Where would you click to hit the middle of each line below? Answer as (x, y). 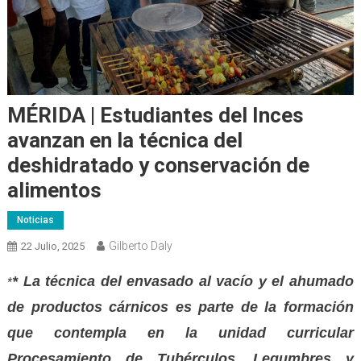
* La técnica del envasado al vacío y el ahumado (183, 281)
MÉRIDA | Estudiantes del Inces (155, 115)
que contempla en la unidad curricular (180, 332)
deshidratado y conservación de (158, 165)
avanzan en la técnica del (124, 140)
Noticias (35, 220)
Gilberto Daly (140, 245)
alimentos (54, 190)
